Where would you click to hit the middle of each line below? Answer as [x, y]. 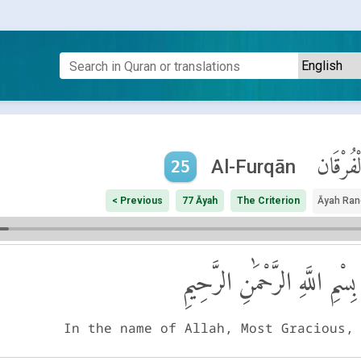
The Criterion [268, 201]
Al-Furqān [253, 167]
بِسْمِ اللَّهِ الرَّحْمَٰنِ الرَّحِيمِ [269, 281]
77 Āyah [199, 201]
